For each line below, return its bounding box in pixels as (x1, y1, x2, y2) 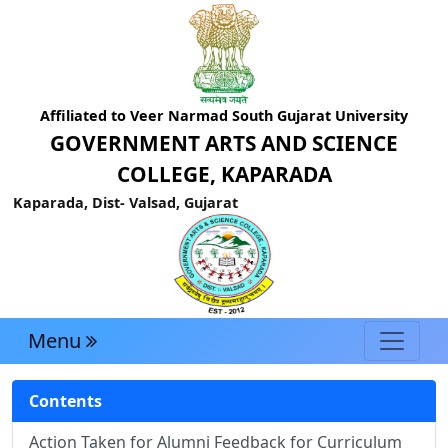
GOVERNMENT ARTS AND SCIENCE (50, 129, 398, 157)
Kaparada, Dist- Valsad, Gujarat (13, 193, 238, 212)
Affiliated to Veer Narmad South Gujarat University (40, 106, 408, 125)
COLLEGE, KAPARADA (116, 160, 332, 188)
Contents (29, 390, 102, 413)
